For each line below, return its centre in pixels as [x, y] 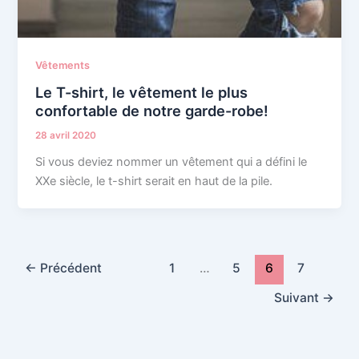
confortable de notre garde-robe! [152, 111]
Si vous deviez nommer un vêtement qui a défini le [171, 162]
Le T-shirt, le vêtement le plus [142, 93]
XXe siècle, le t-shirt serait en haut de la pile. [154, 182]
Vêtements [63, 65]
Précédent [70, 268]
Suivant [298, 297]
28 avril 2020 [66, 136]
